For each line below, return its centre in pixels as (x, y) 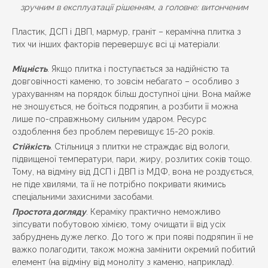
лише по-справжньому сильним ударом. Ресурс (109, 119)
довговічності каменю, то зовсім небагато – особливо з (126, 82)
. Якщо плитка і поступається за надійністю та (138, 69)
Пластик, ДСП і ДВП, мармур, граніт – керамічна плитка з (127, 32)
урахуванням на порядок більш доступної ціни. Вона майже (131, 94)
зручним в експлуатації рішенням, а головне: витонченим (134, 7)
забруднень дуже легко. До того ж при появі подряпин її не (133, 237)
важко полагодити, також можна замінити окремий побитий (134, 250)
